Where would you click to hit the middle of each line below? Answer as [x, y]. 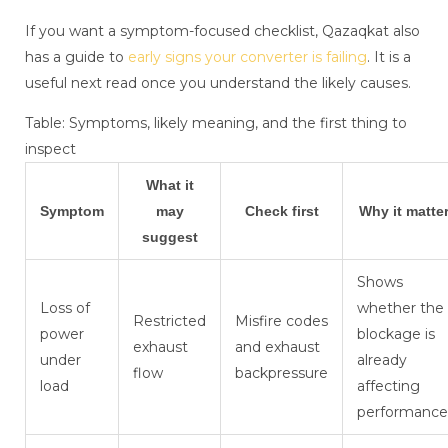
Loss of [65, 308]
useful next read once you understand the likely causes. [218, 83]
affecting [388, 386]
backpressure [281, 373]
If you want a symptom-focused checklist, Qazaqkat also [222, 31]
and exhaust [277, 347]
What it [169, 185]
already [382, 360]
